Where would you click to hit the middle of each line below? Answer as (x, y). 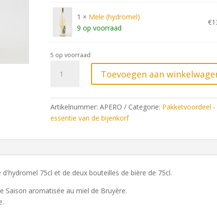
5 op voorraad (70, 55)
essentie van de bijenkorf (89, 118)
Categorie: (145, 107)
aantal (59, 88)
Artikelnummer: (75, 107)
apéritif (61, 77)
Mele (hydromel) (114, 16)
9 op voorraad (99, 28)
